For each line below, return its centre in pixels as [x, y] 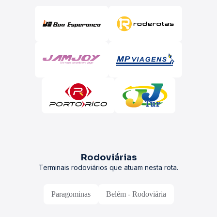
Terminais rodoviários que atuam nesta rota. [108, 167]
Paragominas [71, 194]
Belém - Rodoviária [136, 194]
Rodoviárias [108, 157]
